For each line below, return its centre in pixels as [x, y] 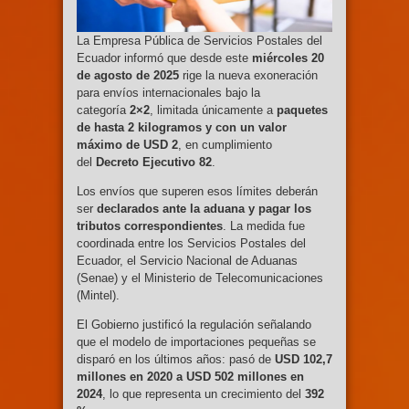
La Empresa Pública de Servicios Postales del [199, 40]
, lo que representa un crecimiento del [204, 393]
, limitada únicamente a [213, 110]
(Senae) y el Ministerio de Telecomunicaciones [200, 278]
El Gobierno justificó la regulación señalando [194, 324]
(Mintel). [98, 295]
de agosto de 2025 [128, 75]
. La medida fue [264, 225]
